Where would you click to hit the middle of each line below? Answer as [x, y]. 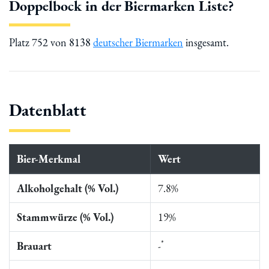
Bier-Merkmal [49, 159]
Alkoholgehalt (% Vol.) [68, 188]
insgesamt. [206, 42]
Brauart [34, 246]
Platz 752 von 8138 [51, 42]
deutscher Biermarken [138, 42]
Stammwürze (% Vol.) [65, 217]
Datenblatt [48, 110]
